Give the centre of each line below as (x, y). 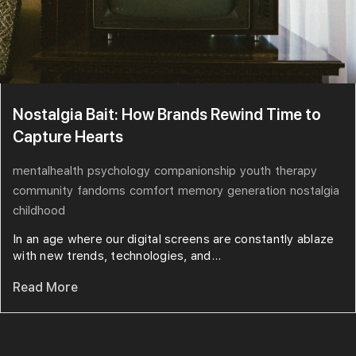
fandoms (101, 190)
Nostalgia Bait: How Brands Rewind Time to (167, 114)
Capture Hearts (68, 136)
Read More (45, 287)
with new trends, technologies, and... (117, 255)
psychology (119, 170)
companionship (195, 170)
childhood (39, 210)
